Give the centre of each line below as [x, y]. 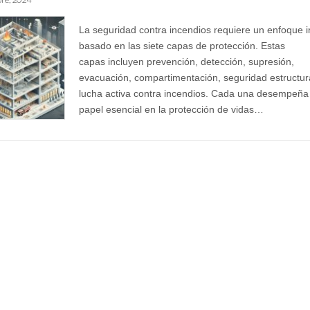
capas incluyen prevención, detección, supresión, [186, 62]
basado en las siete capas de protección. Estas [182, 46]
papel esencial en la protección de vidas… [171, 110]
